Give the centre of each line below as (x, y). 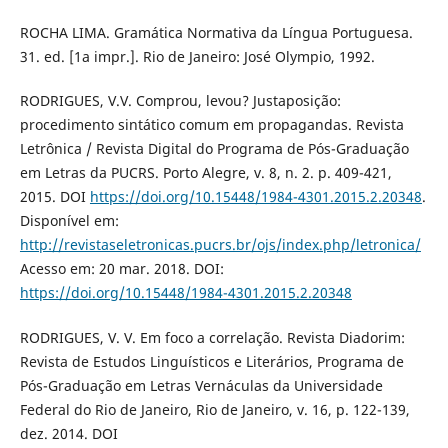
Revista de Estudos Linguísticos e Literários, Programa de (211, 361)
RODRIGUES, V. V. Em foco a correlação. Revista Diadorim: (212, 337)
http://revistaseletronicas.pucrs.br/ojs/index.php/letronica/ (220, 245)
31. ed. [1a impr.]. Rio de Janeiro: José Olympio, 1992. (197, 57)
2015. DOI (54, 197)
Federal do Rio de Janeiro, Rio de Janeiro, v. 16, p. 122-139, (214, 409)
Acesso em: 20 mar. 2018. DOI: (121, 269)
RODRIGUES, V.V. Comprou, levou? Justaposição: (180, 101)
